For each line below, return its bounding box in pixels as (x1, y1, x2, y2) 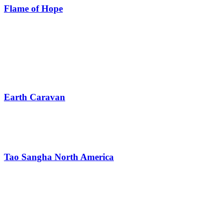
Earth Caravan (4, 91, 65, 102)
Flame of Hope (4, 3, 63, 14)
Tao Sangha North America (4, 152, 114, 163)
